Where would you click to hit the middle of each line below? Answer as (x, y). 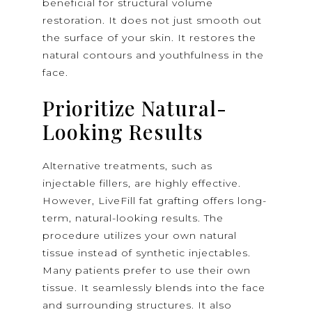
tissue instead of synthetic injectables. (147, 253)
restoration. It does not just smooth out (153, 21)
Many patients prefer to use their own (147, 271)
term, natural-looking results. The (133, 218)
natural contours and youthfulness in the (154, 55)
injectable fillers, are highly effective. (142, 184)
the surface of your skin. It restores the (150, 38)
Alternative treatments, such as (128, 166)
